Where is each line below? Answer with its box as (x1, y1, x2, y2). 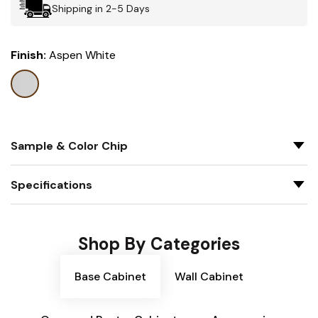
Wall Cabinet (175, 269, 243, 284)
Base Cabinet (75, 269, 146, 284)
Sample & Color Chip (11, 138, 128, 153)
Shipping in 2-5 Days (52, 1, 150, 15)
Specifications (11, 177, 92, 192)
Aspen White (49, 48, 116, 62)
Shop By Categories (78, 233, 240, 255)
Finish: (11, 48, 49, 62)
